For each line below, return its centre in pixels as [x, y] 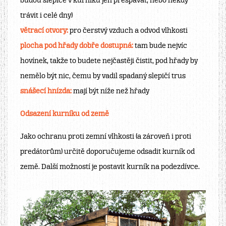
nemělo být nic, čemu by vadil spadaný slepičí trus [103, 76]
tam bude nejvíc [160, 46]
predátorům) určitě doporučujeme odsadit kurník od [107, 152]
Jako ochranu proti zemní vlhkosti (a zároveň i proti [106, 137]
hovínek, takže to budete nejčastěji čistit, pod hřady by [109, 61]
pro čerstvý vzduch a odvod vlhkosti [128, 31]
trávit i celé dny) [46, 16]
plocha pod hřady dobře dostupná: [77, 46]
